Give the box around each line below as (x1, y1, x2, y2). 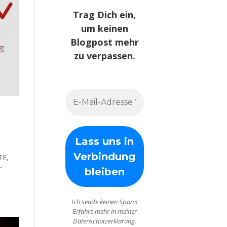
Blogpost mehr (70, 36, 139, 49)
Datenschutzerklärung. (72, 216, 136, 226)
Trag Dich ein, (73, 9, 136, 21)
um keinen (81, 22, 128, 35)
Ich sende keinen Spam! (71, 197, 138, 207)
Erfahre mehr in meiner (72, 207, 137, 216)
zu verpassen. (73, 50, 135, 62)
